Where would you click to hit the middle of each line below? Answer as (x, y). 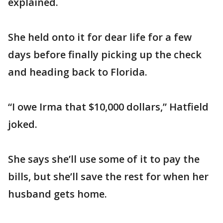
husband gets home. (57, 194)
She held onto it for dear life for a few (100, 37)
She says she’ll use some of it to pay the (104, 159)
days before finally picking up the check (105, 55)
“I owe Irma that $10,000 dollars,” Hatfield (108, 107)
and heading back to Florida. (78, 72)
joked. (23, 124)
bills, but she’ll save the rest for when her (108, 176)
